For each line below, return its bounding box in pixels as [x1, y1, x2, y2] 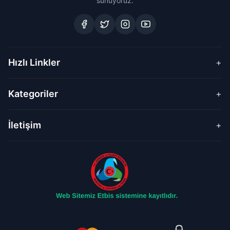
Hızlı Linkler [8, 57, 60, 68]
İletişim [8, 120, 41, 130]
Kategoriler [8, 88, 58, 99]
